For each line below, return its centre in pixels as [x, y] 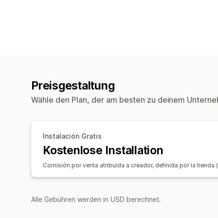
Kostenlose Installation [103, 150]
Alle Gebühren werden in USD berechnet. [96, 199]
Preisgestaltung [73, 85]
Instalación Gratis [72, 136]
